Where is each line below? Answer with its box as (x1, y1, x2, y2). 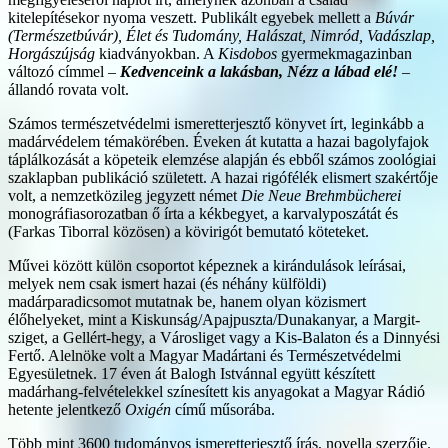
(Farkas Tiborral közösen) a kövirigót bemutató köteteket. (8, 222, 369, 240)
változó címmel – (8, 62, 116, 80)
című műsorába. (171, 400, 275, 418)
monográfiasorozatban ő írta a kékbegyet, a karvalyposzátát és (8, 204, 398, 222)
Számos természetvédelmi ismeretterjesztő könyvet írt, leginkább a (8, 114, 424, 132)
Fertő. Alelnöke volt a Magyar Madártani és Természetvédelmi (8, 346, 401, 364)
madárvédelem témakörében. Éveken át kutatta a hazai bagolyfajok (8, 132, 429, 150)
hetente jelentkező (8, 400, 125, 418)
